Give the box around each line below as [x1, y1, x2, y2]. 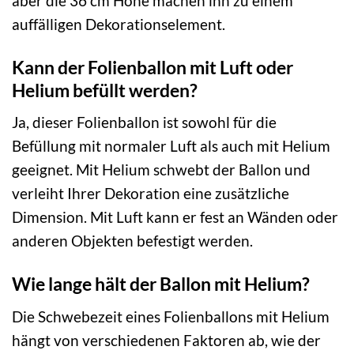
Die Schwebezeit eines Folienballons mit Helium [12, 307, 330, 326]
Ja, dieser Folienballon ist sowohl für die [12, 113, 277, 132]
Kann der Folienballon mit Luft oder [12, 55, 293, 78]
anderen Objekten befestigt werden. [12, 232, 253, 250]
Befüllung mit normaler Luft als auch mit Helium [12, 137, 330, 156]
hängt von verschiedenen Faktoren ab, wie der [12, 330, 321, 349]
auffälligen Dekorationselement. [12, 14, 225, 33]
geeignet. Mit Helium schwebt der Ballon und [12, 160, 311, 179]
